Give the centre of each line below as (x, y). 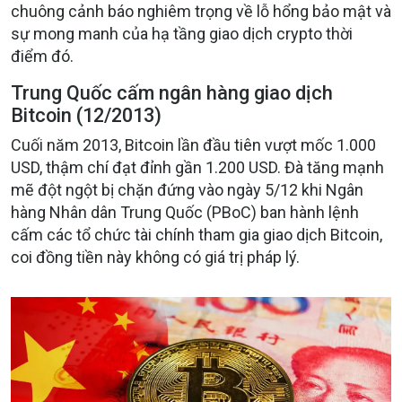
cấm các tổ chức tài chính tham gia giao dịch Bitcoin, (197, 234)
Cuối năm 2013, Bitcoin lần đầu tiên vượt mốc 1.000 (193, 144)
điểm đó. (42, 56)
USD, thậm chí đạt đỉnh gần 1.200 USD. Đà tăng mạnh (197, 167)
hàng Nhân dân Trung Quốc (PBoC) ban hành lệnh (185, 212)
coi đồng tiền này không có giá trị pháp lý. (155, 257)
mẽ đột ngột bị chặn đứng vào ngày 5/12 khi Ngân (187, 189)
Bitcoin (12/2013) (86, 115)
